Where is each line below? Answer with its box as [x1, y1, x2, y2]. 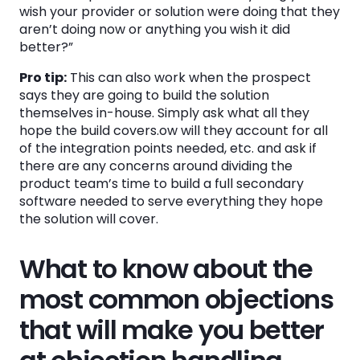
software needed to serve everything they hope [19, 192, 323, 211]
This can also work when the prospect [67, 68, 311, 87]
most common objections [19, 281, 333, 317]
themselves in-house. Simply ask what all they [19, 104, 309, 122]
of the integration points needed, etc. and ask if [19, 139, 317, 157]
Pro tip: [19, 68, 67, 87]
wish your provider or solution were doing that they [19, 2, 340, 21]
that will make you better [19, 312, 324, 348]
